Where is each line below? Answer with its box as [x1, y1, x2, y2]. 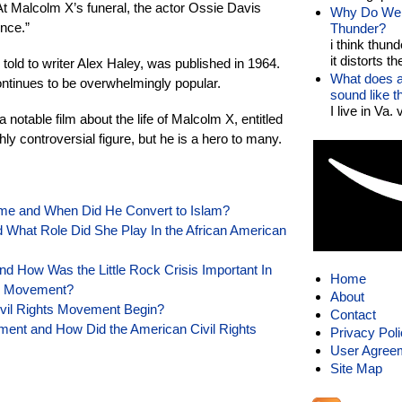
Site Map [330, 361, 382, 376]
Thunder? [330, 21, 386, 36]
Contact [330, 307, 376, 322]
